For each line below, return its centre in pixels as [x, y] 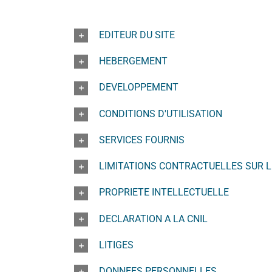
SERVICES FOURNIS [142, 140]
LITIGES [116, 245]
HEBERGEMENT [133, 61]
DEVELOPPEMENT [139, 87]
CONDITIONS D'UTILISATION [161, 114]
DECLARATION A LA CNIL [153, 219]
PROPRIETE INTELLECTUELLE [164, 192]
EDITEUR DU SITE [137, 35]
